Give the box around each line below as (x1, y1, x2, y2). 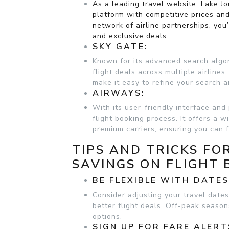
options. (93, 211, 122, 221)
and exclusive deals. (93, 31, 169, 41)
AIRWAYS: (93, 87, 145, 99)
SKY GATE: (93, 40, 148, 52)
